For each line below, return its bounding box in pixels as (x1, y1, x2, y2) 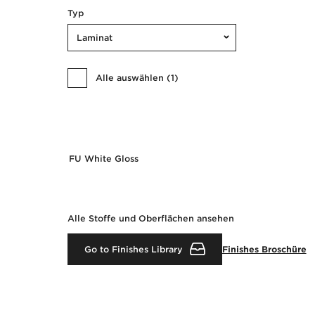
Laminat (77, 32, 112, 43)
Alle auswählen (96, 72, 164, 84)
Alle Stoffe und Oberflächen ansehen (67, 212, 234, 224)
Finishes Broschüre (221, 243, 307, 255)
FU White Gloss (69, 153, 139, 164)
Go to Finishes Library (84, 243, 183, 255)
